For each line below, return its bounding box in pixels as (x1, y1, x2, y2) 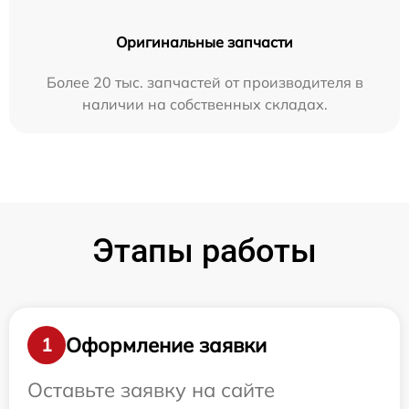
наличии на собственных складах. (81, 95, 328, 114)
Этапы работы (92, 232, 317, 271)
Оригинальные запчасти (116, 33, 293, 52)
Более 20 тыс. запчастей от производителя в (46, 73, 363, 92)
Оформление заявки (66, 331, 267, 358)
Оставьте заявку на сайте (27, 377, 275, 404)
